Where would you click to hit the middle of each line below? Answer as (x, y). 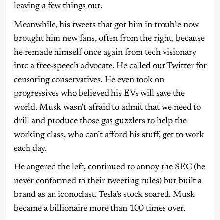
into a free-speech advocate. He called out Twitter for (110, 67)
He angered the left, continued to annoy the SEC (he (109, 168)
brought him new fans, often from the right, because (109, 39)
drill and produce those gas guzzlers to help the (100, 122)
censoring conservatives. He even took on (89, 80)
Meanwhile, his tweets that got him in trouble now (106, 25)
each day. (30, 149)
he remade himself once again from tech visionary (105, 53)
